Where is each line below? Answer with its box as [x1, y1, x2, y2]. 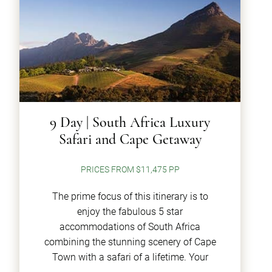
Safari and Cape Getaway [58, 131, 202, 148]
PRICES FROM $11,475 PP [80, 165, 180, 175]
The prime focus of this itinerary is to [52, 191, 208, 202]
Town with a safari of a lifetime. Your [52, 251, 208, 263]
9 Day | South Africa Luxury [50, 114, 210, 131]
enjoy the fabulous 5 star [77, 206, 183, 217]
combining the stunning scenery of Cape [44, 236, 216, 248]
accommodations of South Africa [59, 221, 200, 233]
